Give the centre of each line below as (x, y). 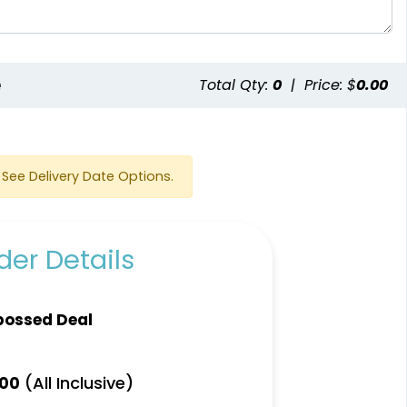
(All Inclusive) (77, 383)
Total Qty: (236, 85)
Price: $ (330, 85)
